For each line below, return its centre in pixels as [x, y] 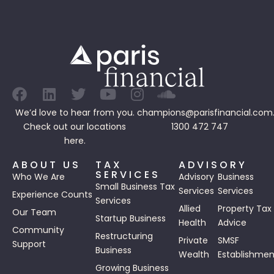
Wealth [194, 255]
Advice [232, 223]
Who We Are [39, 177]
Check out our [55, 127]
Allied [190, 209]
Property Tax [245, 209]
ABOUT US [46, 165]
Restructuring [124, 236]
